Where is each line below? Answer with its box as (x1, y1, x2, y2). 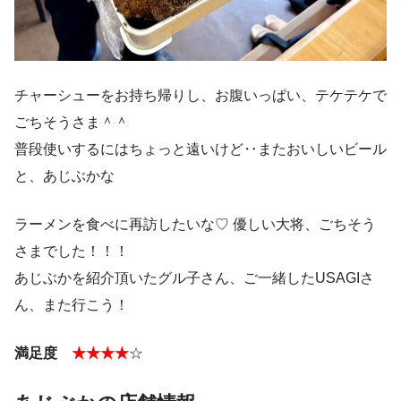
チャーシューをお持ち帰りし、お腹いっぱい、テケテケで (14, 88, 387, 104)
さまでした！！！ (14, 243, 129, 260)
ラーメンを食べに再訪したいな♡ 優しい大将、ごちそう (14, 217, 376, 233)
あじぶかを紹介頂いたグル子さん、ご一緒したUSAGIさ (14, 270, 374, 286)
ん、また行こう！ (14, 297, 129, 313)
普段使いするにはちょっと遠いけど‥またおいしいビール (14, 141, 387, 158)
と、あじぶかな (14, 168, 115, 184)
